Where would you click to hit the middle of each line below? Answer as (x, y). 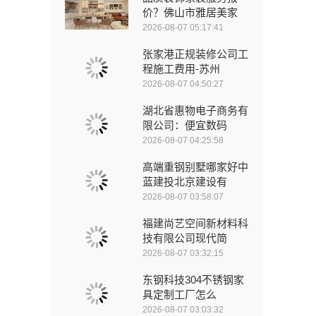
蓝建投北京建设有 (185, 181)
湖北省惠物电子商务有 (195, 110)
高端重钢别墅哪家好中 (195, 166)
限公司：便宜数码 (185, 125)
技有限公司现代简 (185, 238)
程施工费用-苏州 (181, 68)
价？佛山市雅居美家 (190, 12)
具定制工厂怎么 (180, 294)
